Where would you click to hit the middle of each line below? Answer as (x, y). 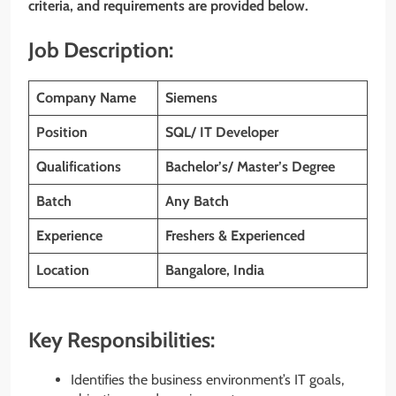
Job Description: (101, 50)
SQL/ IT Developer (222, 132)
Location (63, 270)
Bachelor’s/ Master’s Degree (250, 166)
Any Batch (197, 201)
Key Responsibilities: (122, 339)
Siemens (191, 97)
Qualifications (79, 166)
